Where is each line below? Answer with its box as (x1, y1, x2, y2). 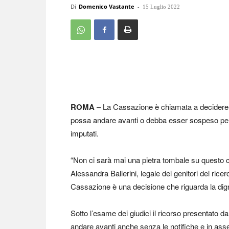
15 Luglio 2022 (143, 4, 180, 10)
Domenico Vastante (79, 3, 134, 10)
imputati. (71, 128, 99, 139)
